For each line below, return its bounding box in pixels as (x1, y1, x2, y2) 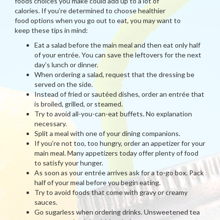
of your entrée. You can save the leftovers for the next (34, 51, 201, 59)
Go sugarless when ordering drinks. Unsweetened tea (34, 208, 200, 216)
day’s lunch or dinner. (34, 60, 98, 69)
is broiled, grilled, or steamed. (34, 100, 123, 108)
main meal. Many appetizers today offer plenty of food (34, 149, 198, 157)
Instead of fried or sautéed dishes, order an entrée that (34, 90, 204, 98)
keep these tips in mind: (15, 26, 88, 34)
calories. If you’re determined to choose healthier (15, 6, 165, 15)
